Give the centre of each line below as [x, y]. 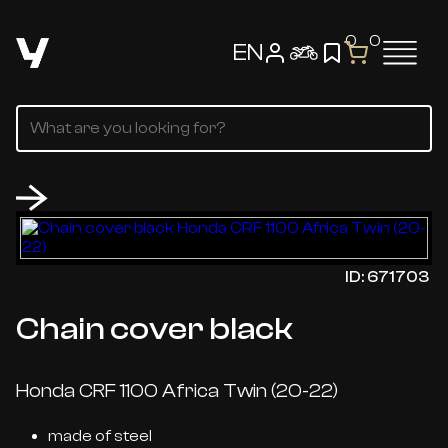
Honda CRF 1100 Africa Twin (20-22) [177, 391]
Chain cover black [154, 329]
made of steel [100, 436]
